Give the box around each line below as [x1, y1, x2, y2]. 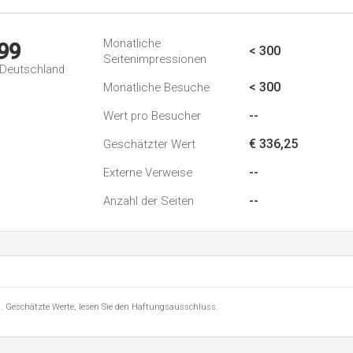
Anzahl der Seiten [103, 194, 194, 208]
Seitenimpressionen [103, 52, 206, 66]
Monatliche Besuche [103, 80, 210, 95]
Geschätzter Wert [103, 137, 195, 151]
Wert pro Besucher [103, 109, 201, 123]
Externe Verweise [103, 165, 192, 180]
